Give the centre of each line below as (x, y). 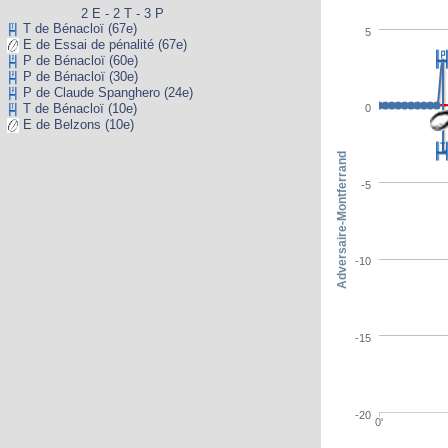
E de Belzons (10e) (76, 125)
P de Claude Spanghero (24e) (106, 93)
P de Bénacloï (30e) (78, 77)
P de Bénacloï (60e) (78, 61)
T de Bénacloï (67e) (78, 28)
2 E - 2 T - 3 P (122, 13)
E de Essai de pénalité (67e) (103, 45)
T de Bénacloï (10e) (78, 109)
